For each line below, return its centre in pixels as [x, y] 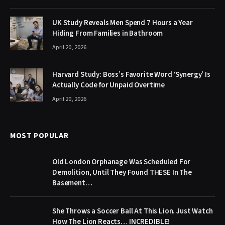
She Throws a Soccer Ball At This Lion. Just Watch [133, 211]
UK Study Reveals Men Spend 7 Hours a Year [123, 23]
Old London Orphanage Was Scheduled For [122, 162]
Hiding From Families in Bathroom [108, 33]
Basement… [72, 183]
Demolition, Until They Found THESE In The [122, 172]
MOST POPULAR [39, 136]
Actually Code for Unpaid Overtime [109, 85]
